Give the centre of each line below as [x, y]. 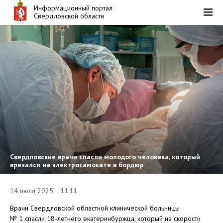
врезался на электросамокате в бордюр [77, 165]
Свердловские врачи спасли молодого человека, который [105, 157]
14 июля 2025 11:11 [44, 190]
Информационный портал [73, 8]
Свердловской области [69, 16]
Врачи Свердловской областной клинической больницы [95, 208]
